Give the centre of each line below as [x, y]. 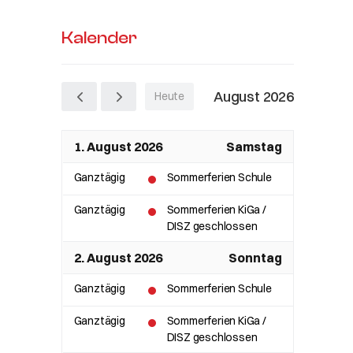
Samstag [254, 147]
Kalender [100, 38]
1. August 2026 [118, 147]
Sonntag [255, 258]
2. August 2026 [118, 258]
